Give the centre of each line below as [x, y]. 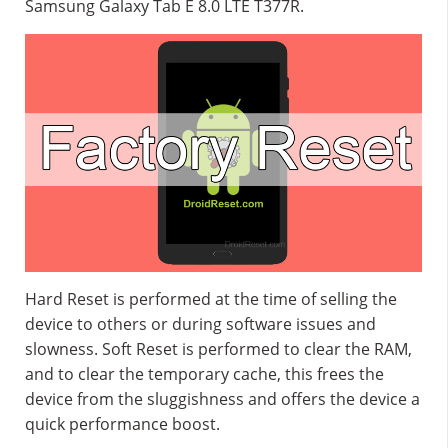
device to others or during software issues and [200, 324]
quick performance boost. [122, 424]
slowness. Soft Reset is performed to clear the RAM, [218, 349]
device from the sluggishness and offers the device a [222, 399]
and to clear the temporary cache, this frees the [204, 374]
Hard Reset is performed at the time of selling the [211, 299]
